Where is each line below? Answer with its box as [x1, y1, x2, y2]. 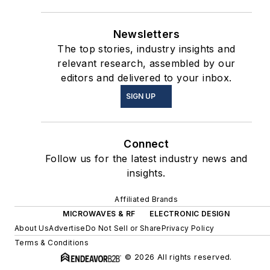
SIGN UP [126, 92, 156, 101]
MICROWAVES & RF [63, 209, 136, 219]
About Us [14, 224, 49, 233]
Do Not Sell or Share [85, 224, 162, 233]
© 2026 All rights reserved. [124, 253, 232, 262]
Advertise [49, 224, 86, 233]
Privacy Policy [161, 224, 215, 233]
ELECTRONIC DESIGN [149, 209, 230, 219]
